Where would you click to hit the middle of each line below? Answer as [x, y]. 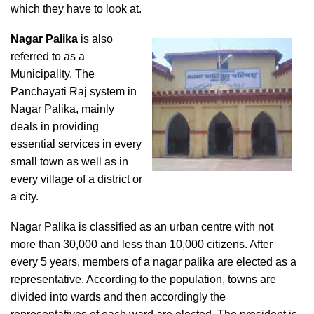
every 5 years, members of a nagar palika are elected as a [153, 262]
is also [95, 39]
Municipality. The [53, 74]
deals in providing [55, 127]
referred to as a [48, 56]
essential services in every [76, 144]
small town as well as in [69, 162]
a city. [25, 197]
